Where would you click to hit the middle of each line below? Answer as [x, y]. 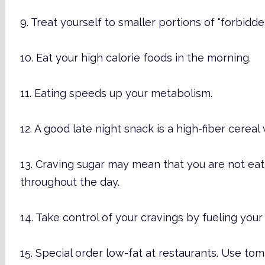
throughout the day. [70, 182]
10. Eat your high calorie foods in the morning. [135, 58]
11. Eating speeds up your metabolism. [116, 93]
